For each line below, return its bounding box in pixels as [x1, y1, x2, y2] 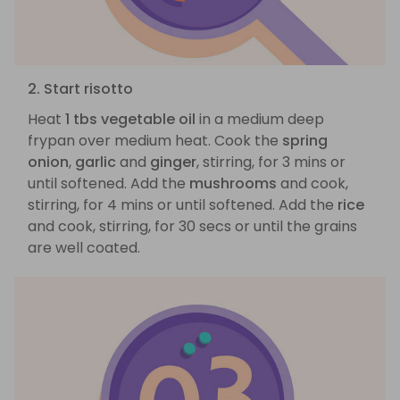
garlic [75, 152, 116, 173]
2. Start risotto [28, 79, 133, 100]
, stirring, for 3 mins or [196, 152, 346, 173]
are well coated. [28, 237, 140, 259]
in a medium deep [196, 109, 324, 130]
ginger [150, 152, 196, 173]
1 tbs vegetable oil [65, 109, 196, 130]
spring [282, 130, 328, 152]
